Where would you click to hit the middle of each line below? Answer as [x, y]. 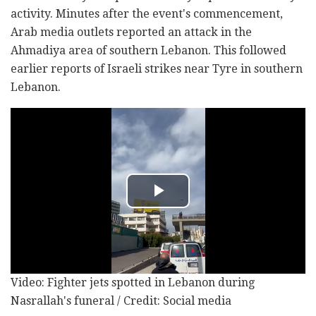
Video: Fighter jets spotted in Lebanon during [133, 282]
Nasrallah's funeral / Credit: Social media [121, 300]
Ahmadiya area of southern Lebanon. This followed [148, 50]
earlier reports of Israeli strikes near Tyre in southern [157, 68]
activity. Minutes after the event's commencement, [147, 13]
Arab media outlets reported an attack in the [131, 32]
